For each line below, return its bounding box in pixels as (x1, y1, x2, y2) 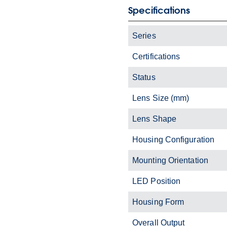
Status (132, 72, 156, 82)
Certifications (132, 52, 180, 61)
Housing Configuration (132, 135, 215, 144)
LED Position (132, 176, 181, 185)
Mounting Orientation (132, 156, 208, 165)
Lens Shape (132, 114, 176, 123)
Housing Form (132, 197, 184, 206)
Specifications (128, 4, 190, 16)
